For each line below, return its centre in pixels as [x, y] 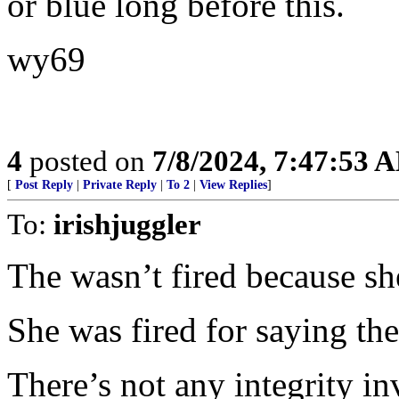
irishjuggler [127, 224]
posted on [87, 161]
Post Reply [44, 185]
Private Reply [120, 185]
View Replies [233, 185]
